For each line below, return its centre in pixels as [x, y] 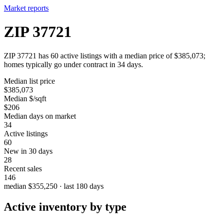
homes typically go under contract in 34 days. [73, 64]
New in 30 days [28, 151]
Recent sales [23, 168]
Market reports [26, 8]
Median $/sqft [25, 98]
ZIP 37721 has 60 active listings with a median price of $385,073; [105, 55]
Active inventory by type [65, 207]
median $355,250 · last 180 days [54, 186]
